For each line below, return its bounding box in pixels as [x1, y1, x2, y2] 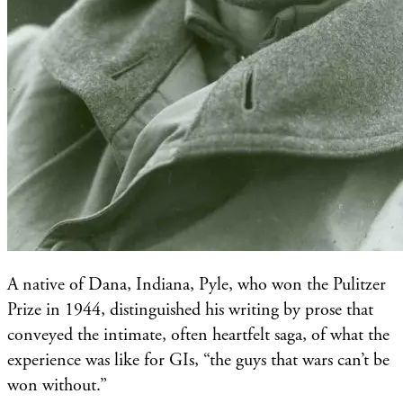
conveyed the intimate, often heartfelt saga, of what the [7, 323, 390, 346]
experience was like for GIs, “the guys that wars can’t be [7, 348, 390, 372]
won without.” [7, 373, 107, 397]
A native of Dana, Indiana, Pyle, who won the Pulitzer [7, 273, 386, 296]
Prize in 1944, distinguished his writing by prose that [7, 298, 373, 321]
